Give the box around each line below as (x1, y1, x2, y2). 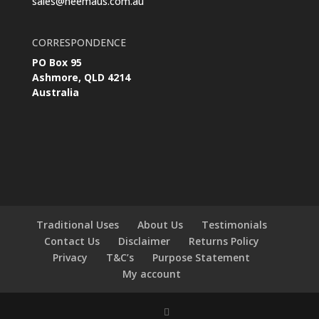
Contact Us (43, 234, 100, 248)
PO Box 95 (31, 56, 85, 70)
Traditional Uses (36, 217, 119, 231)
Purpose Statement (152, 250, 251, 264)
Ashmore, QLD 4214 (31, 70, 130, 85)
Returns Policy (188, 234, 259, 248)
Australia (31, 85, 79, 100)
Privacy (53, 250, 88, 264)
